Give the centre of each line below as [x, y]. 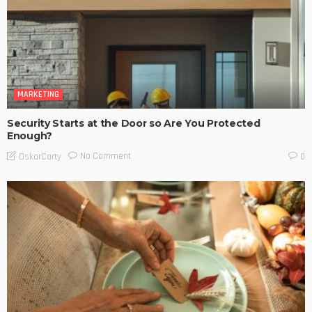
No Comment [106, 156]
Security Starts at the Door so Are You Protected [134, 124]
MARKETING [38, 95]
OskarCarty [40, 156]
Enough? [30, 136]
